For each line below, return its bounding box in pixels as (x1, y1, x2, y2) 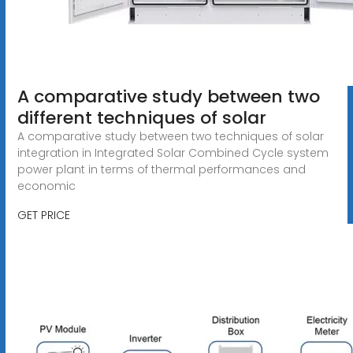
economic (17, 177, 76, 194)
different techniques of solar (17, 105, 266, 130)
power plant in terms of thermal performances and (17, 161, 306, 177)
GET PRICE (17, 206, 70, 223)
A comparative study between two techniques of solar (17, 128, 324, 144)
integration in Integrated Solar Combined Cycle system (17, 144, 329, 161)
